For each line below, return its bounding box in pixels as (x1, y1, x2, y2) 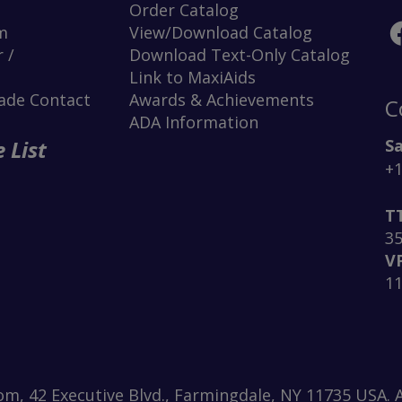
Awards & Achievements (129, 89, 314, 111)
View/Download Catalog (129, 22, 312, 44)
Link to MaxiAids (129, 66, 256, 89)
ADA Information (129, 111, 258, 134)
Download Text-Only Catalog (129, 44, 350, 66)
